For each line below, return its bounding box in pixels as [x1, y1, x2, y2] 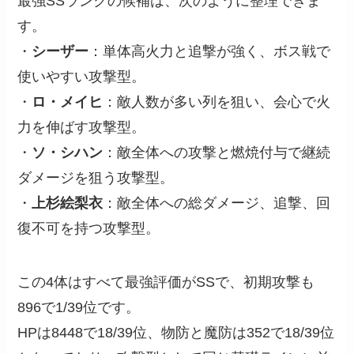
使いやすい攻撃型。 [17, 68, 146, 85]
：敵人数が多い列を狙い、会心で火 [103, 93, 331, 110]
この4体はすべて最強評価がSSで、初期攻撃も [17, 273, 315, 290]
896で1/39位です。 [17, 299, 141, 315]
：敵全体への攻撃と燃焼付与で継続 [103, 144, 331, 160]
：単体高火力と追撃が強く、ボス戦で [88, 43, 331, 59]
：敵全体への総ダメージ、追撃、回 [103, 194, 331, 211]
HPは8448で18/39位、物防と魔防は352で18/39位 [17, 324, 335, 341]
